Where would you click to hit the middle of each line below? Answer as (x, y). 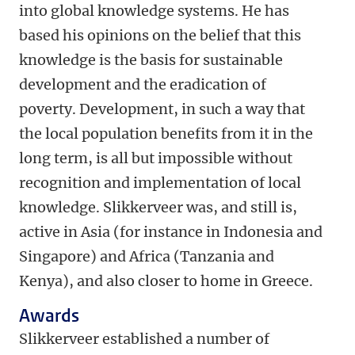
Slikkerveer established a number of (144, 339)
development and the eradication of (143, 84)
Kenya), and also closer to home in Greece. (166, 281)
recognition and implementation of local (160, 183)
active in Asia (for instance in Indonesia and (171, 232)
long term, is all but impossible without (156, 158)
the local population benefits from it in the (166, 134)
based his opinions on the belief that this (160, 35)
